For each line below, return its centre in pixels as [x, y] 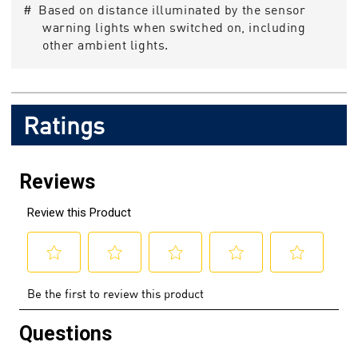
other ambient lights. [105, 45]
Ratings [64, 125]
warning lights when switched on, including [174, 28]
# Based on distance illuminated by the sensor [165, 10]
